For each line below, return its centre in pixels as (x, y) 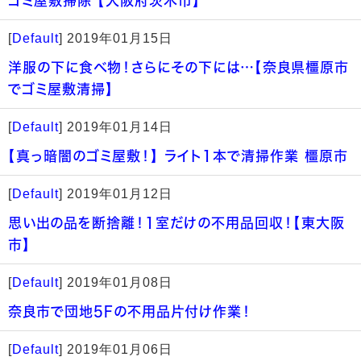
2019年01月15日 (120, 38)
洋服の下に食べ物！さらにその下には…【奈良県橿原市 (178, 67)
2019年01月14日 (120, 127)
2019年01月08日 (120, 282)
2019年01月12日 (120, 194)
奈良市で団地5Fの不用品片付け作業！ (130, 311)
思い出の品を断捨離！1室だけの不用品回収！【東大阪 (176, 223)
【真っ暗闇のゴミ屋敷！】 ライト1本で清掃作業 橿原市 (178, 156)
